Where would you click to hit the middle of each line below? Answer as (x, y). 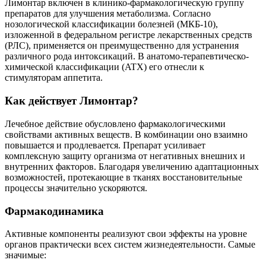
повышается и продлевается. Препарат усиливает (105, 145)
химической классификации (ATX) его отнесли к (104, 67)
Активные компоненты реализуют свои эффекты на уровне (126, 234)
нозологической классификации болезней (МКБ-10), (111, 24)
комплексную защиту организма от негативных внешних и (125, 156)
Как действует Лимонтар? (72, 101)
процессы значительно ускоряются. (76, 188)
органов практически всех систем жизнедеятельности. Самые (130, 245)
